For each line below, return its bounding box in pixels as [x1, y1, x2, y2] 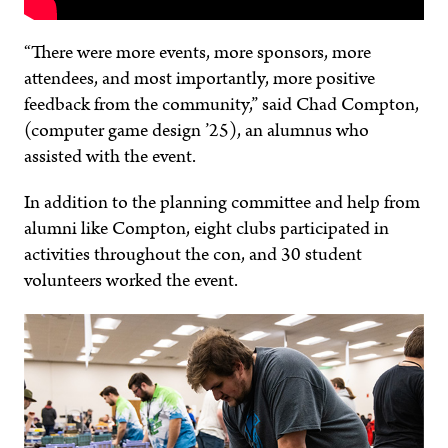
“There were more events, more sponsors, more [24, 39, 371, 67]
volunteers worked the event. [24, 267, 238, 295]
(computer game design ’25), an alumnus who [24, 117, 369, 145]
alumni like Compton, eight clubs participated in [24, 215, 389, 243]
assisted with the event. [24, 143, 196, 171]
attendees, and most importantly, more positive [24, 65, 375, 93]
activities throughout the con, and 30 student [24, 241, 362, 269]
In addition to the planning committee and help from [24, 189, 420, 217]
